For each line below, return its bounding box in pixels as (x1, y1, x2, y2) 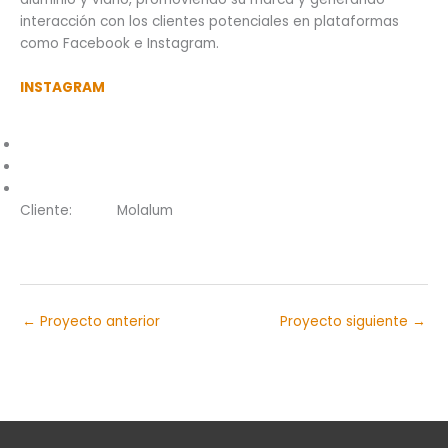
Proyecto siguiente (280, 311, 412, 331)
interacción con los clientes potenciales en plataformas (20, 11, 399, 31)
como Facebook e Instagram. (20, 33, 219, 53)
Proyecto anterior (36, 311, 160, 331)
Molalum (117, 200, 174, 220)
